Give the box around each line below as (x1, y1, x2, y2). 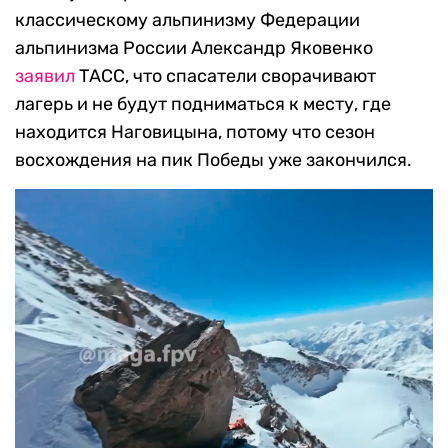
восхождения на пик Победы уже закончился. (15, 149, 412, 172)
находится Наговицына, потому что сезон (15, 121, 375, 144)
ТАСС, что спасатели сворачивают (75, 65, 376, 88)
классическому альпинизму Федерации (15, 9, 360, 32)
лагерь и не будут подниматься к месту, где (15, 93, 391, 116)
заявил (15, 65, 75, 88)
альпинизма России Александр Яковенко (15, 37, 373, 60)
